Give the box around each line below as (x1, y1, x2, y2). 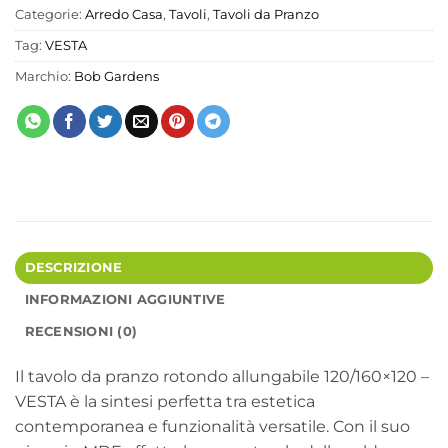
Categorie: (15, 6, 85, 22)
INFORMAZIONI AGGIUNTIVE (24, 291, 226, 307)
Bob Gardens (74, 68, 159, 84)
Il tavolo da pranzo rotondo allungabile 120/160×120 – (15, 366, 429, 386)
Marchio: (15, 68, 74, 84)
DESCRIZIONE (24, 259, 123, 275)
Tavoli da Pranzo (213, 6, 319, 22)
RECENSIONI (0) (24, 323, 138, 339)
